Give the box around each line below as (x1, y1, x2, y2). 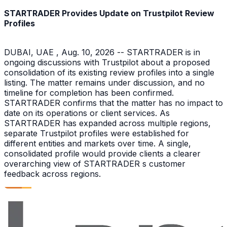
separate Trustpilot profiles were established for (4, 128, 189, 139)
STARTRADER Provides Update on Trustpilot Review (4, 8, 214, 18)
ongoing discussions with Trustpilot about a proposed (4, 57, 210, 68)
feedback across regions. (4, 169, 101, 179)
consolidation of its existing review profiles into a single (4, 67, 214, 78)
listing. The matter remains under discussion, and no (4, 78, 205, 88)
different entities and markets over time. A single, (4, 138, 191, 149)
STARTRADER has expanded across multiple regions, (4, 118, 211, 129)
